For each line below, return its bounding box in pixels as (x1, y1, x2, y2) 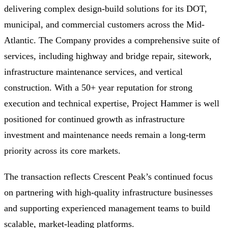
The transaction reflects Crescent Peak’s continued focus (4, 172, 213, 182)
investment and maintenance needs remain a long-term (4, 130, 206, 140)
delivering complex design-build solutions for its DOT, (4, 4, 207, 14)
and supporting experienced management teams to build (4, 203, 210, 213)
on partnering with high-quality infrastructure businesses (4, 187, 213, 197)
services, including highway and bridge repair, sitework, (4, 51, 212, 61)
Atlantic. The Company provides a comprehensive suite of (4, 35, 220, 45)
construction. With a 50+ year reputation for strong (4, 82, 192, 93)
